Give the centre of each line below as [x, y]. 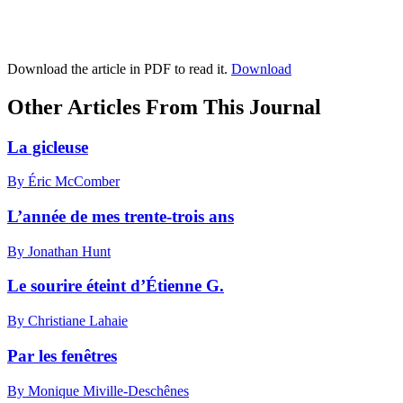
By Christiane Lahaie [67, 321]
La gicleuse [48, 147]
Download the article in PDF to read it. [119, 68]
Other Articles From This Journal [164, 107]
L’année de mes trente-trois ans [121, 216]
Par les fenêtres [62, 355]
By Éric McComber [63, 182]
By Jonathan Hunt [59, 251]
